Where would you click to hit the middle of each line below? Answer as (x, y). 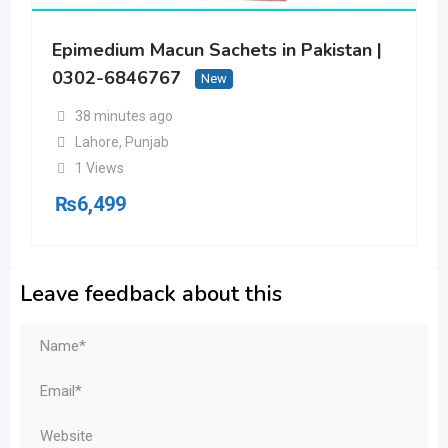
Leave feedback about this (151, 293)
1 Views (99, 167)
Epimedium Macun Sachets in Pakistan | (217, 50)
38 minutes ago (123, 115)
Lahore (96, 141)
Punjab (146, 141)
